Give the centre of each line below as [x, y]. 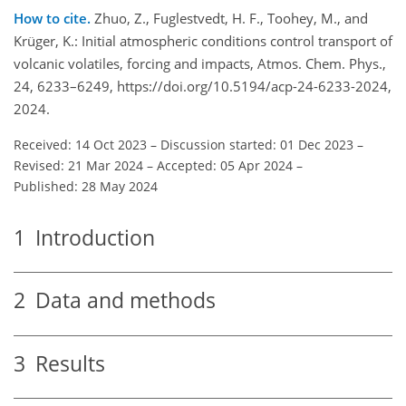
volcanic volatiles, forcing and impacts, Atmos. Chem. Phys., [200, 63]
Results [65, 363]
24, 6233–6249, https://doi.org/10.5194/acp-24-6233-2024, [203, 86]
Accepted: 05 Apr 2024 [225, 165]
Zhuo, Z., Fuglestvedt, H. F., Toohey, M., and [231, 18]
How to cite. [54, 18]
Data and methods [121, 301]
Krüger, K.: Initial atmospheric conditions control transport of [203, 40]
